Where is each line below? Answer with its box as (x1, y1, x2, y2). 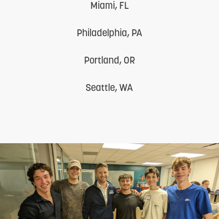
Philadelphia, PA (76, 26, 142, 39)
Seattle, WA (86, 81, 133, 94)
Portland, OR (84, 54, 135, 66)
